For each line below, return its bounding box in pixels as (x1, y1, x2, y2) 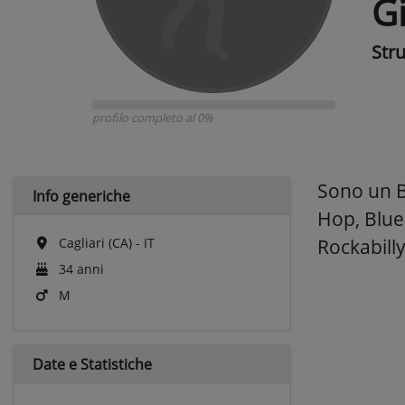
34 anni (55, 259, 104, 278)
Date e (33, 353, 80, 374)
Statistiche (80, 353, 152, 374)
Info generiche (33, 185, 130, 206)
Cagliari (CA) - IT (55, 233, 155, 251)
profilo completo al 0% (92, 108, 213, 126)
